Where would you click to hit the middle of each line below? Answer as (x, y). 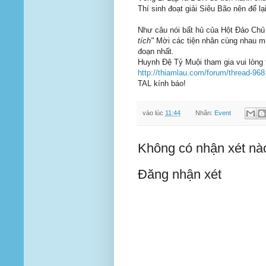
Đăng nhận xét (180, 174)
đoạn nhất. (156, 52)
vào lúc (154, 113)
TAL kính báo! (162, 84)
